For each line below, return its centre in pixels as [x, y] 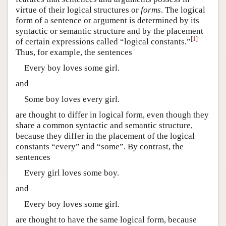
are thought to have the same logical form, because [106, 219]
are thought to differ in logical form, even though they [112, 115]
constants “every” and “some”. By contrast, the [100, 146]
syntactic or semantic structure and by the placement [109, 31]
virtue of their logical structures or [78, 10]
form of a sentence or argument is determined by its [107, 20]
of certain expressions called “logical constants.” [103, 41]
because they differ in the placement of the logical [105, 136]
